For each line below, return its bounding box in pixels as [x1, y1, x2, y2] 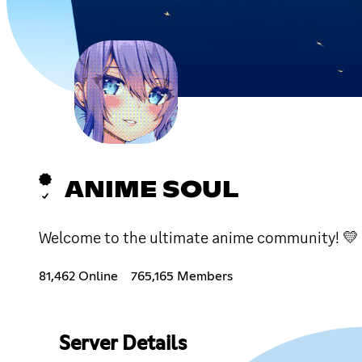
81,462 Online [39, 269, 118, 283]
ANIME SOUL [65, 179, 238, 202]
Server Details [58, 334, 187, 354]
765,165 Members [131, 269, 233, 283]
